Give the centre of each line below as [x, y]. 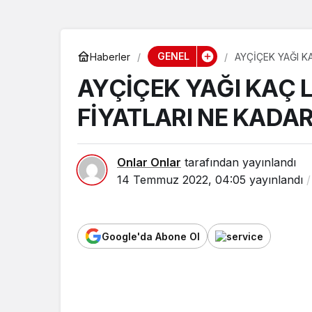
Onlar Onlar [149, 162]
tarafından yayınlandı [239, 162]
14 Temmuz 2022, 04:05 [181, 180]
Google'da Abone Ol [151, 236]
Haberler [110, 56]
